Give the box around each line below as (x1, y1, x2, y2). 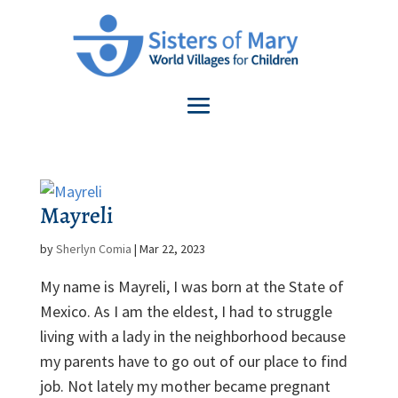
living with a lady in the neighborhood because (39, 325, 346, 346)
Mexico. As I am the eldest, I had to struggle (39, 300, 332, 322)
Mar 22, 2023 (139, 240, 205, 257)
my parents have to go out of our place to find (39, 350, 347, 371)
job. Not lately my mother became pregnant (39, 375, 330, 396)
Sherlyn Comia (55, 240, 131, 257)
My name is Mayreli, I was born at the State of (39, 275, 344, 297)
